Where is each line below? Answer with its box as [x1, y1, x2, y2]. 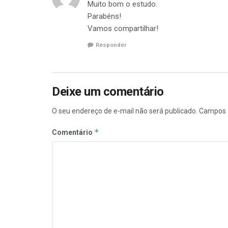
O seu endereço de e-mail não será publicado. [52, 107, 197, 115]
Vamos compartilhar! [88, 23, 158, 33]
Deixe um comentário [52, 84, 164, 99]
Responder [96, 42, 126, 48]
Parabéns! [88, 11, 121, 21]
